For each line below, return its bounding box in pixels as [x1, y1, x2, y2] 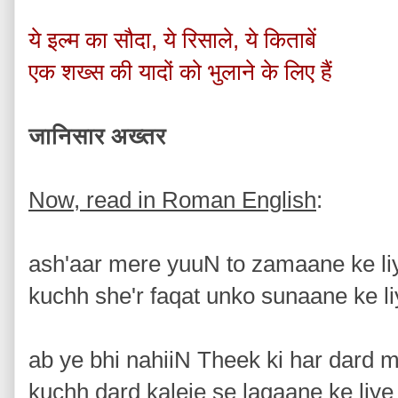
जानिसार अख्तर [28, 123, 172, 148]
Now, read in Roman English [28, 187, 316, 212]
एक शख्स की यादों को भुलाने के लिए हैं [28, 60, 338, 84]
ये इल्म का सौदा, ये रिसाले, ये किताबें [28, 28, 322, 52]
